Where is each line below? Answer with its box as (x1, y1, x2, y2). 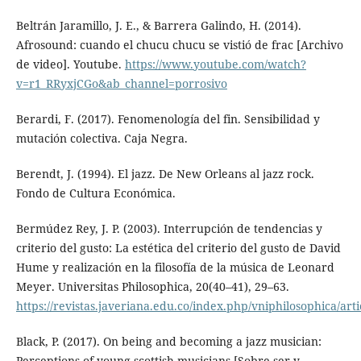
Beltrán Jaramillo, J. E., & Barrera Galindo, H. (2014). (15, 17, 301, 33)
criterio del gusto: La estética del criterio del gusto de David (15, 239, 341, 255)
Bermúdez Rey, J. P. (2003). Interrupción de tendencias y (15, 220, 322, 236)
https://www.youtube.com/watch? (124, 56, 306, 72)
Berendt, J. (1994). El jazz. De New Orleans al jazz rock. (15, 165, 314, 181)
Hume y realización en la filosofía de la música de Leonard (15, 259, 334, 275)
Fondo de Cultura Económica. (15, 185, 176, 201)
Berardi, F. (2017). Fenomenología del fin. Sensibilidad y (15, 110, 320, 127)
